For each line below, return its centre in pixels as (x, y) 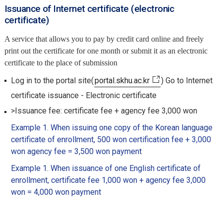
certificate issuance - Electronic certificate (83, 95)
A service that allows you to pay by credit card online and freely (104, 39)
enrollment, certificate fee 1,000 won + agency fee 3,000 (108, 180)
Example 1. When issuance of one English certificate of (106, 168)
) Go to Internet (187, 81)
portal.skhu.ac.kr (122, 81)
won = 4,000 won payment (56, 192)
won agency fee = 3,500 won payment (76, 151)
